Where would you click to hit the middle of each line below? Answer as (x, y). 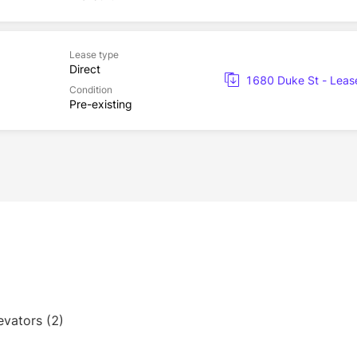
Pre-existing (101, 104)
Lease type (94, 55)
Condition (91, 90)
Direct (85, 69)
